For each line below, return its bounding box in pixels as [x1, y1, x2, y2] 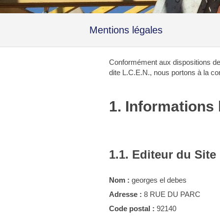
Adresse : [109, 190, 142, 198]
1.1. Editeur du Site [109, 148, 216, 161]
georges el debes [130, 176, 187, 184]
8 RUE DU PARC [142, 190, 200, 198]
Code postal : [109, 204, 155, 213]
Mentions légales [89, 25, 163, 35]
